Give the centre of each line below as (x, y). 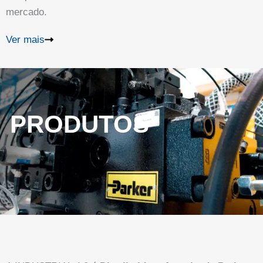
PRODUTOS (80, 124)
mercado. (26, 12)
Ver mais (25, 40)
